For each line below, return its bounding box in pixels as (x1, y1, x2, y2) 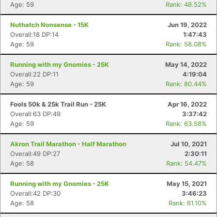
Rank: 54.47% (166, 159, 207, 167)
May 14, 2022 (165, 61, 207, 68)
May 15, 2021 (167, 180, 207, 187)
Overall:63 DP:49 (10, 110, 61, 118)
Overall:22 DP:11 (10, 70, 59, 78)
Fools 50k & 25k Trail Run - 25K (10, 100, 106, 108)
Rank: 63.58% (166, 120, 207, 127)
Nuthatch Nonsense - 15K (10, 21, 89, 29)
